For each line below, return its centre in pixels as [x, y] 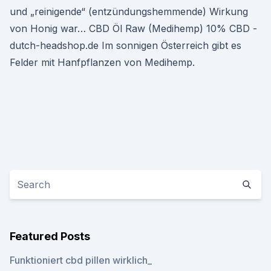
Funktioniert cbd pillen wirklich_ [81, 260]
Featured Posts [50, 236]
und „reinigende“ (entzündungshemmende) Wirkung [129, 11]
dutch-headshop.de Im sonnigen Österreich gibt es [126, 45]
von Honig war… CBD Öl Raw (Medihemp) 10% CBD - [133, 28]
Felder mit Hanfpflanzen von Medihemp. [102, 62]
